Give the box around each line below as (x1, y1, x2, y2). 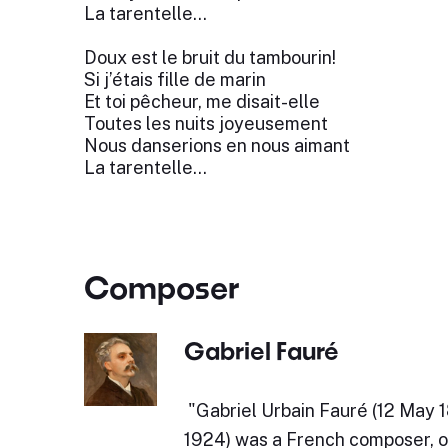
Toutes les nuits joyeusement (83, 113, 328, 134)
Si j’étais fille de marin (83, 69, 266, 90)
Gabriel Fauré (183, 336, 339, 365)
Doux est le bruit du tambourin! (83, 47, 336, 68)
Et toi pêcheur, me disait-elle (83, 91, 320, 112)
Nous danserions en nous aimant (83, 135, 350, 156)
